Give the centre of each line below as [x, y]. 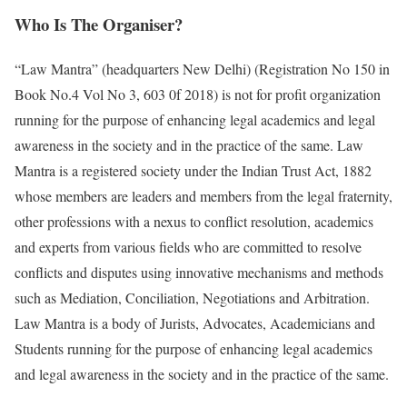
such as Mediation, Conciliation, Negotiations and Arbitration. [192, 297]
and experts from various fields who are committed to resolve [188, 246]
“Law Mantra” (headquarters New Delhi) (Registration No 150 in [202, 68]
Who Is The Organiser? [99, 25]
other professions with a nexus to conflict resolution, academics [194, 221]
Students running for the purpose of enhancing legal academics [194, 348]
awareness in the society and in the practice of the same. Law [189, 144]
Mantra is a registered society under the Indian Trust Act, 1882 [193, 170]
